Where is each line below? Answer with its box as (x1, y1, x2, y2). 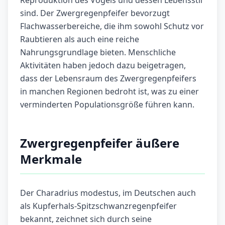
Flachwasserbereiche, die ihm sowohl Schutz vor (20, 21, 204, 32)
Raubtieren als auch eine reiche (20, 34, 139, 45)
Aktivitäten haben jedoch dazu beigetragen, (20, 60, 186, 71)
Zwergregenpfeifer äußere (20, 135, 179, 152)
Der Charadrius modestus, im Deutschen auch (20, 187, 196, 199)
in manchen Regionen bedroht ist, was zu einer (20, 86, 199, 97)
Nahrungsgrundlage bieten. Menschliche (20, 47, 176, 58)
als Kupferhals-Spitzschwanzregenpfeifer (20, 200, 177, 212)
